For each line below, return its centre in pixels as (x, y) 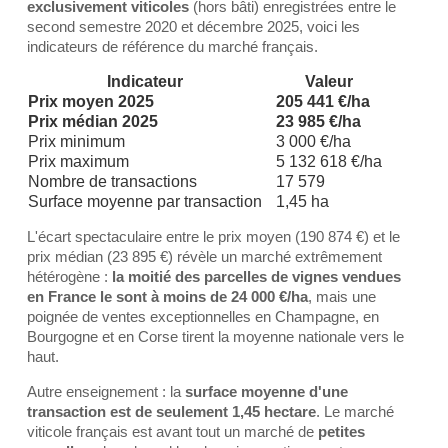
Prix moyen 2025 (91, 101)
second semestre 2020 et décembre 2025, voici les (193, 26)
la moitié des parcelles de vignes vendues (256, 276)
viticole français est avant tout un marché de (172, 431)
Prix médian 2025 (93, 121)
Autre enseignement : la (106, 391)
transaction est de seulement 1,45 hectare (171, 411)
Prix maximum (78, 161)
